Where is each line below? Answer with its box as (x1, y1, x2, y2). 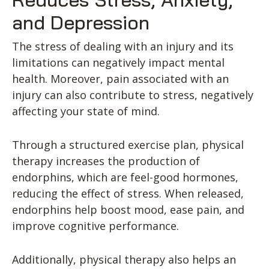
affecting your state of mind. (12, 104, 160, 119)
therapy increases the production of (12, 154, 200, 169)
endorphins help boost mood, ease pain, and (12, 202, 244, 217)
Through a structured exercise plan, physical (12, 138, 244, 153)
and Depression (12, 10, 150, 35)
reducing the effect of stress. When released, (12, 186, 244, 201)
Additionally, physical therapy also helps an (12, 252, 236, 267)
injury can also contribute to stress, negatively (12, 88, 253, 103)
